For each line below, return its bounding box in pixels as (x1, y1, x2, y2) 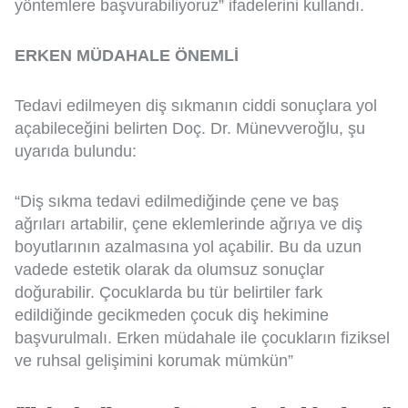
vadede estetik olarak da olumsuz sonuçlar (15, 260, 324, 279)
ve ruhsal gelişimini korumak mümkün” (15, 351, 293, 370)
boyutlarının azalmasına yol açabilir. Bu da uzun (15, 237, 362, 256)
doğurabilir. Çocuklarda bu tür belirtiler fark (15, 282, 322, 301)
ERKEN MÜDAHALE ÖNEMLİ (15, 46, 239, 65)
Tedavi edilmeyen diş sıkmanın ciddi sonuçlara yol (15, 96, 377, 115)
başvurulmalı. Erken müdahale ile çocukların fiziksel (15, 328, 390, 347)
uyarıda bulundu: (15, 141, 137, 160)
